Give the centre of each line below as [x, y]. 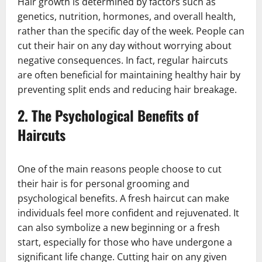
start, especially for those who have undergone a [125, 242]
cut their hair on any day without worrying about [125, 45]
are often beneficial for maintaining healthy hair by [129, 75]
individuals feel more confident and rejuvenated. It [128, 213]
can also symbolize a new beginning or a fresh [119, 227]
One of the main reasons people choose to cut [120, 169]
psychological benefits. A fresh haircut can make [123, 198]
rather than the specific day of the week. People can [131, 31]
